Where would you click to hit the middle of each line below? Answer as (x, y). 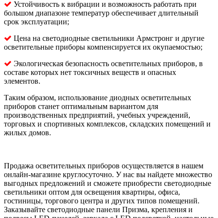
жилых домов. (27, 133)
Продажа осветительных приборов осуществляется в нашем (104, 166)
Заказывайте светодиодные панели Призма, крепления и (98, 210)
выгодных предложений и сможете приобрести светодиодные (108, 183)
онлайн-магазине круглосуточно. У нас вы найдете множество (108, 175)
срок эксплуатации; (36, 22)
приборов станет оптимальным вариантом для (81, 107)
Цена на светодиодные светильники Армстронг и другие (108, 38)
